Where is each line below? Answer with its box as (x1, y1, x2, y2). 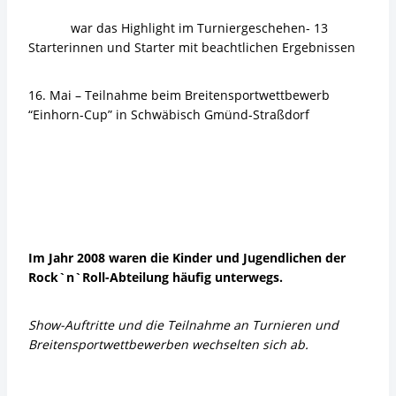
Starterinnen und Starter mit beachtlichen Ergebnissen (28, 39, 355, 56)
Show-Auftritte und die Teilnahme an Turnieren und (28, 316, 339, 333)
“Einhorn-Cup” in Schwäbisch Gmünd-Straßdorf (28, 106, 309, 123)
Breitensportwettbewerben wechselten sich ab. (28, 336, 308, 353)
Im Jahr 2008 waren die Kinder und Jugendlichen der (28, 249, 346, 266)
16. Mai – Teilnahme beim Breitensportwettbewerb (28, 87, 330, 103)
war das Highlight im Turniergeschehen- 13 (28, 19, 328, 36)
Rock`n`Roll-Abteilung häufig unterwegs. (28, 269, 283, 286)
